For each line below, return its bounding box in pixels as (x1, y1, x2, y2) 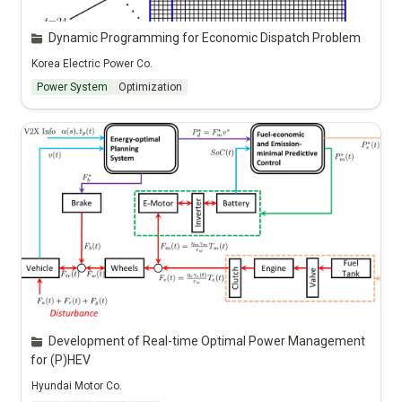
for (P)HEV (31, 353, 91, 367)
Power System (37, 81, 108, 93)
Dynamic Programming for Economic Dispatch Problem (48, 31, 361, 45)
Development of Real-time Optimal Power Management (48, 334, 365, 348)
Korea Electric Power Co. (31, 57, 153, 70)
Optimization (118, 81, 182, 93)
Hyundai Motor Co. (31, 380, 122, 392)
